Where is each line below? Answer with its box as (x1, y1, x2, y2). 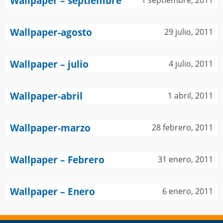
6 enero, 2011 (162, 186, 213, 197)
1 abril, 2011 (168, 90, 213, 101)
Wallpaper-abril (10, 89, 83, 103)
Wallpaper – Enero (10, 185, 95, 198)
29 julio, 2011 (164, 26, 213, 37)
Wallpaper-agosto (10, 25, 92, 39)
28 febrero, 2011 (152, 122, 213, 133)
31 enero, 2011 (158, 154, 213, 165)
